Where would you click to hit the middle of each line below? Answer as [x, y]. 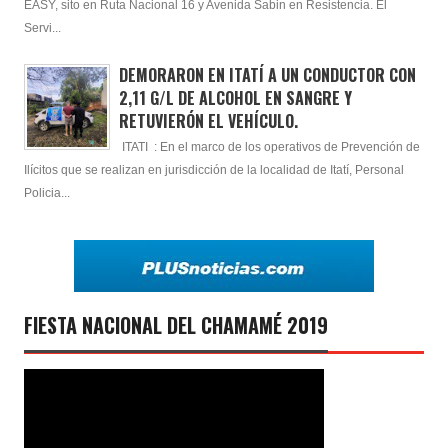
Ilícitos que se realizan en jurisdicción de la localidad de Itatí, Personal [214, 169]
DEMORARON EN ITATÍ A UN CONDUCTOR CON [267, 74]
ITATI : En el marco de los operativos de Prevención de [269, 146]
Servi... [42, 27]
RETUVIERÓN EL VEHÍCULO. [208, 120]
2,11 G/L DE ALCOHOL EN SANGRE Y [235, 97]
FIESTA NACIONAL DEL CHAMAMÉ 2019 [176, 325]
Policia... [47, 192]
